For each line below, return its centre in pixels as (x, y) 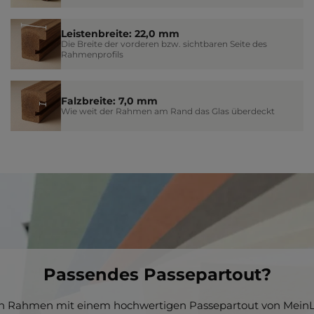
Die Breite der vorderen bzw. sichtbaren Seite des (164, 44)
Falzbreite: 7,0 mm (110, 101)
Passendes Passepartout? (157, 275)
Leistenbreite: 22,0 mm (121, 34)
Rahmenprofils (93, 55)
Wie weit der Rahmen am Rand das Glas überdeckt (168, 111)
